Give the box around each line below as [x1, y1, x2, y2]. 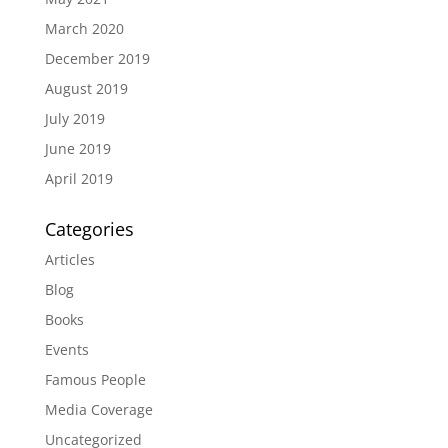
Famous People [44, 370, 146, 389]
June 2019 [44, 139, 111, 158]
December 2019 [44, 49, 150, 68]
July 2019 [44, 109, 105, 128]
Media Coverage [44, 400, 153, 419]
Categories [44, 217, 134, 241]
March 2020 [44, 19, 124, 38]
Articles [44, 250, 95, 269]
